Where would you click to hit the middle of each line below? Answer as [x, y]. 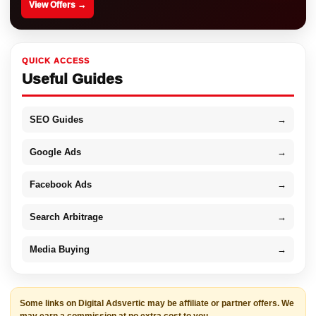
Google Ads [55, 152]
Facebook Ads [61, 185]
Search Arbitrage [66, 217]
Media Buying [60, 250]
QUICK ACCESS [56, 61]
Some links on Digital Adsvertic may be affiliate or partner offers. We [157, 304]
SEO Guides [56, 120]
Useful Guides [72, 79]
